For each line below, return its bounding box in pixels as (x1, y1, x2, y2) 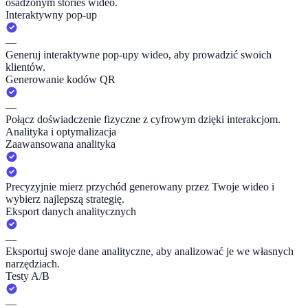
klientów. (5, 61, 45, 74)
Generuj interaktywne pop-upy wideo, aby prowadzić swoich (5, 49, 272, 61)
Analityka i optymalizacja (5, 126, 116, 138)
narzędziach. (5, 258, 60, 270)
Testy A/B (5, 270, 49, 283)
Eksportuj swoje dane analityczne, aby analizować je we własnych (5, 245, 294, 258)
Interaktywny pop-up (5, 9, 97, 21)
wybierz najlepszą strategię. (5, 193, 124, 206)
